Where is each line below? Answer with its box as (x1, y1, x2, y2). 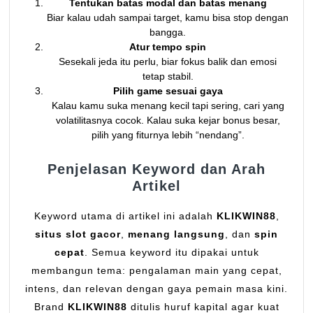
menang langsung (128, 228, 225, 240)
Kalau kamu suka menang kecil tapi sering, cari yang (51, 100, 284, 112)
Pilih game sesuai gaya (112, 85, 223, 97)
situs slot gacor (35, 228, 121, 240)
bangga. (150, 27, 186, 38)
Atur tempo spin (129, 41, 206, 53)
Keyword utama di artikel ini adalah (34, 210, 217, 222)
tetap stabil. (142, 71, 194, 82)
